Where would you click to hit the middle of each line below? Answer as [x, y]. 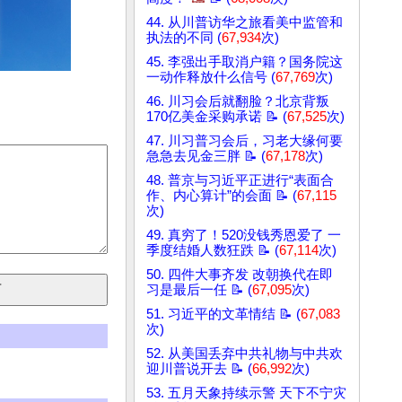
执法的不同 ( [184, 38]
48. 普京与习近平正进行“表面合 [240, 181]
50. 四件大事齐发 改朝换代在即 [240, 275]
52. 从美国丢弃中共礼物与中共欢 [245, 354]
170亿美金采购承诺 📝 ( [217, 117]
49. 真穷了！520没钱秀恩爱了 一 [244, 236]
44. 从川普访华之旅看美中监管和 [245, 23]
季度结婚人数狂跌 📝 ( [213, 251]
